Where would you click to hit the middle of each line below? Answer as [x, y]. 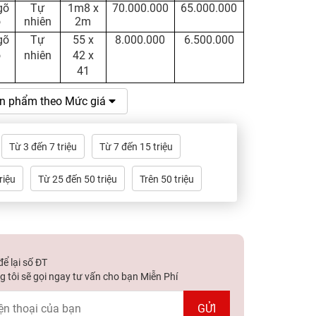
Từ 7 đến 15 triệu [136, 147]
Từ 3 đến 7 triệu [43, 147]
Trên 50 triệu [166, 179]
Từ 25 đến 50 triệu [77, 179]
